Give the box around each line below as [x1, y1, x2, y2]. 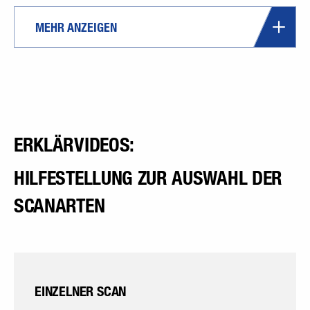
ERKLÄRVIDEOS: [14, 133, 134, 156]
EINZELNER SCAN [35, 283, 127, 300]
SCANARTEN [14, 194, 105, 217]
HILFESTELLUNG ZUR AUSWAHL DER [14, 166, 283, 190]
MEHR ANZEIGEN [35, 19, 117, 35]
